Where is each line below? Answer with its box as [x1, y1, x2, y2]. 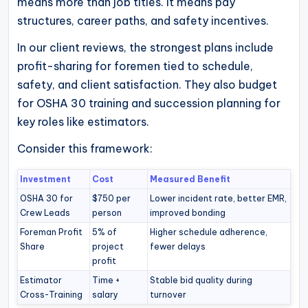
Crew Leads [20, 207, 71, 218]
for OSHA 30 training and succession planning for [17, 96, 280, 110]
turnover [150, 289, 187, 300]
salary [92, 289, 119, 300]
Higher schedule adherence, [150, 226, 268, 237]
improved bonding [150, 207, 226, 218]
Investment [20, 173, 71, 184]
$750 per [92, 192, 131, 203]
